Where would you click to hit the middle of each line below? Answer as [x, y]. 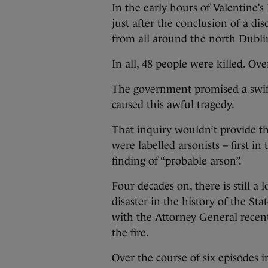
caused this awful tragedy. [173, 105]
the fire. [130, 233]
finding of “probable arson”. [177, 161]
